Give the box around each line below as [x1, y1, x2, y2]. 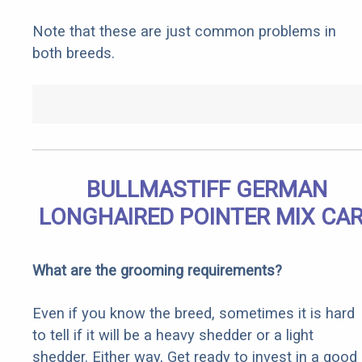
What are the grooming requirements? [32, 262, 282, 280]
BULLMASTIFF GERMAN [86, 176, 327, 204]
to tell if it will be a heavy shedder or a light [32, 326, 314, 344]
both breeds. [32, 44, 115, 62]
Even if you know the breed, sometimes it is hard [32, 305, 355, 322]
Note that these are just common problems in [32, 23, 336, 40]
